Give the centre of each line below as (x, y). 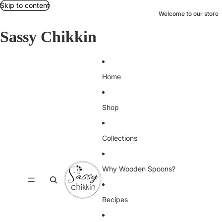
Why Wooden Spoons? (139, 169)
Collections (119, 138)
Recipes (115, 200)
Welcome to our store (188, 14)
